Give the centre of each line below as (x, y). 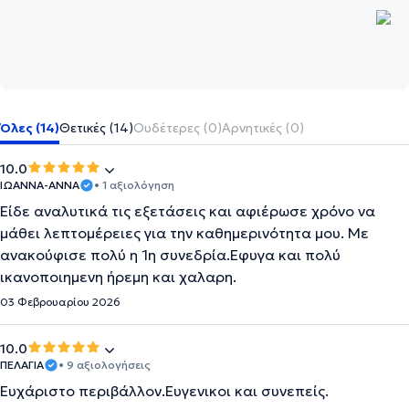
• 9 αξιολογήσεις (105, 365)
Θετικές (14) (96, 128)
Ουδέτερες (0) (178, 128)
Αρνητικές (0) (263, 128)
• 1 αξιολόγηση (134, 185)
